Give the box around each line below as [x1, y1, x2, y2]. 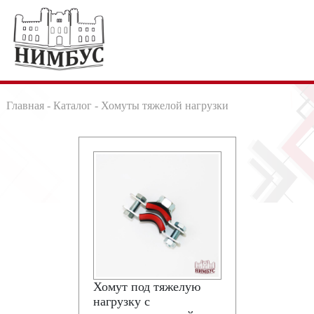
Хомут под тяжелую [93, 280, 200, 294]
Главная [6, 100, 44, 111]
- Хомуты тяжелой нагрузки [91, 100, 228, 111]
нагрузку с [93, 294, 150, 308]
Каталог [53, 100, 92, 111]
